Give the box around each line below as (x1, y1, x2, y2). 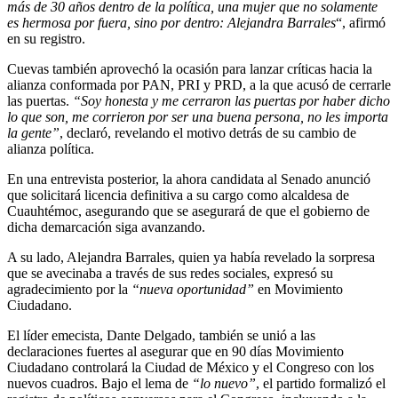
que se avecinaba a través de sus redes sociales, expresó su (7, 265, 333, 281)
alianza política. (7, 140, 94, 156)
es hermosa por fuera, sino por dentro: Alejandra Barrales (7, 14, 336, 30)
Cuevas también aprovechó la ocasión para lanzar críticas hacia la (7, 60, 372, 76)
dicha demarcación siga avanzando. (7, 219, 205, 235)
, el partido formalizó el (256, 375, 386, 391)
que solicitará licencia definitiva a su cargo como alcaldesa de (7, 187, 349, 203)
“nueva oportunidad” (128, 281, 254, 297)
